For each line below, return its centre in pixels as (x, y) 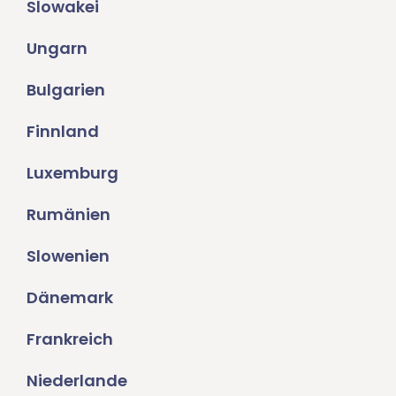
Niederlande (77, 381)
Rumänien (69, 215)
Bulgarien (66, 90)
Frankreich (70, 339)
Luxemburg (72, 173)
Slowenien (68, 256)
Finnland (63, 132)
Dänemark (70, 298)
